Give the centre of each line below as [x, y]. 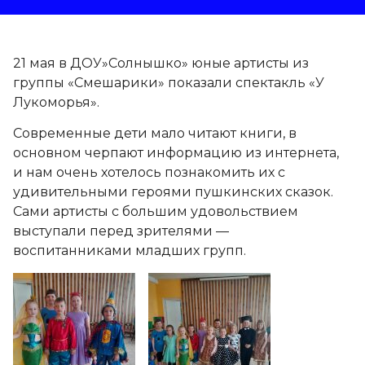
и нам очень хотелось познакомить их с [149, 173]
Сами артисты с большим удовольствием [156, 212]
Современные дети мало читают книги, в [155, 134]
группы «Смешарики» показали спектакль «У [169, 83]
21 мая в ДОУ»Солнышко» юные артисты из [161, 63]
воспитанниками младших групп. [130, 251]
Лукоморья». [56, 102]
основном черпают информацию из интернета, [176, 153]
